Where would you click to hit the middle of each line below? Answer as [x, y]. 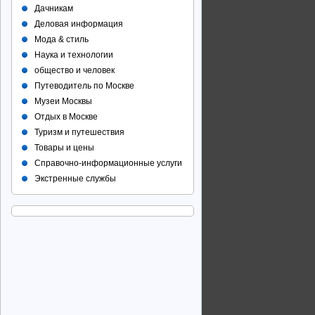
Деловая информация [79, 24]
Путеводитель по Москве [84, 86]
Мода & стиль [62, 39]
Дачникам [54, 8]
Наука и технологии [74, 55]
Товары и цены [64, 148]
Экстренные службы [75, 179]
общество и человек [75, 70]
